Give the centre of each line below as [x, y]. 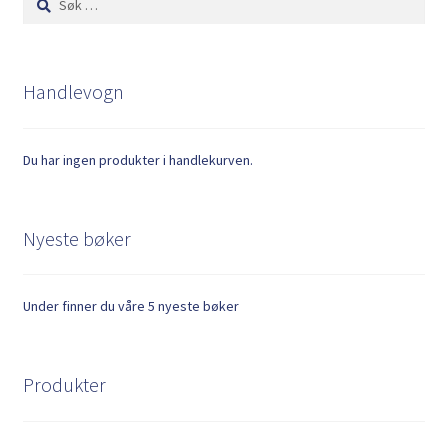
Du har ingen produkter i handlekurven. [137, 159]
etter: [38, 17]
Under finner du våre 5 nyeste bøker [130, 306]
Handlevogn [73, 92]
